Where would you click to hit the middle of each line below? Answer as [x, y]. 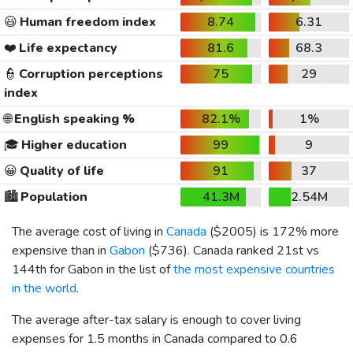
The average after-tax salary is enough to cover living [156, 320]
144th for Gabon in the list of [93, 269]
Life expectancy [67, 48]
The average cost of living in [89, 231]
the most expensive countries [254, 269]
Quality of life [60, 171]
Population [52, 197]
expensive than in [61, 250]
